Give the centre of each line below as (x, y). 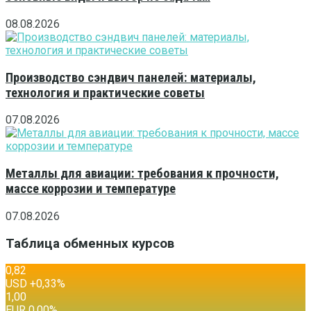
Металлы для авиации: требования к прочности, (142, 174)
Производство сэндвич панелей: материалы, (131, 77)
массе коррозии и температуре (91, 189)
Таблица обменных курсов (90, 243)
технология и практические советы (105, 93)
